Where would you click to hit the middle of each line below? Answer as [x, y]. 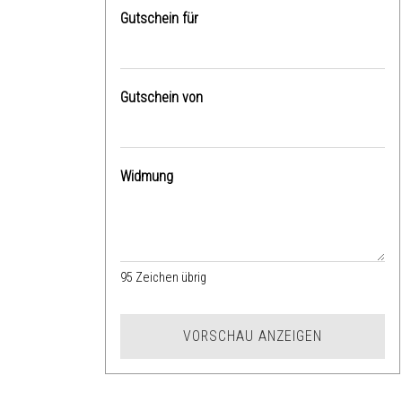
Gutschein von [162, 97]
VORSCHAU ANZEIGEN [253, 336]
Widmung [147, 176]
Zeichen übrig [170, 277]
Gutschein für [159, 18]
